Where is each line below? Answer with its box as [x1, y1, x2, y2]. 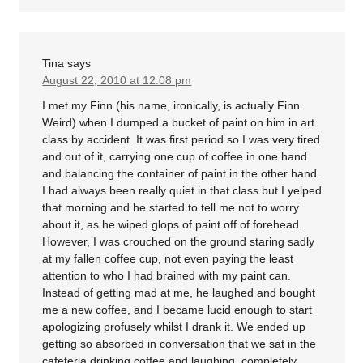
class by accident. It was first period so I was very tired [42, 133, 321, 147]
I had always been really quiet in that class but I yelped [42, 184, 322, 198]
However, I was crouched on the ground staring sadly [42, 235, 315, 249]
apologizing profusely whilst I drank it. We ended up [42, 320, 306, 334]
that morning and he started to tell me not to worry [42, 201, 300, 215]
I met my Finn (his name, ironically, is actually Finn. [42, 99, 304, 113]
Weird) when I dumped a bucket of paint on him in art [42, 116, 315, 130]
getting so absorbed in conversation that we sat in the [42, 337, 317, 351]
